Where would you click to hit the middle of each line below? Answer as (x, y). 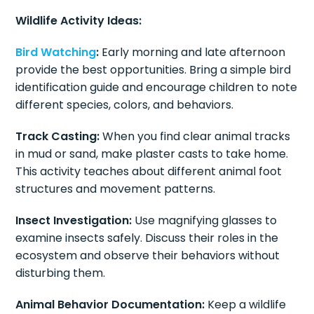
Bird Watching (56, 53)
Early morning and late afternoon (192, 53)
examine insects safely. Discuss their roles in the (147, 238)
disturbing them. (61, 273)
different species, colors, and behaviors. (125, 105)
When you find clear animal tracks (195, 137)
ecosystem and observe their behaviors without (148, 256)
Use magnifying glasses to (205, 221)
